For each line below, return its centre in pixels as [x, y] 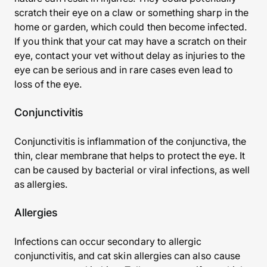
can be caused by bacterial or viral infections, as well [132, 170]
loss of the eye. [48, 84]
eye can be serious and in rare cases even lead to [124, 70]
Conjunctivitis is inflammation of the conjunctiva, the [131, 141]
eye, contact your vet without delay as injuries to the [130, 55]
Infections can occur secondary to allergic [108, 241]
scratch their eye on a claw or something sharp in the [131, 13]
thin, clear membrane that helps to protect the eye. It [130, 156]
